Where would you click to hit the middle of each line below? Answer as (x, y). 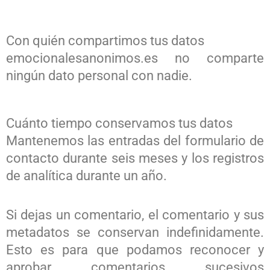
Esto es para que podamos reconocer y (135, 250)
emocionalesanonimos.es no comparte (135, 58)
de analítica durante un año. (86, 176)
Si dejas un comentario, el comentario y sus (135, 215)
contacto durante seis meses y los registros (135, 159)
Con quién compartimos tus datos (105, 41)
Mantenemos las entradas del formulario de (135, 141)
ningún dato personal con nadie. (99, 76)
